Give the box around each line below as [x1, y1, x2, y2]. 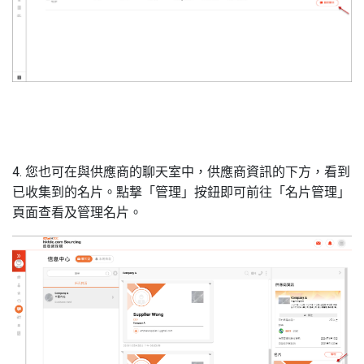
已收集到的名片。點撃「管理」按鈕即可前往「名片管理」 [12, 184, 350, 201]
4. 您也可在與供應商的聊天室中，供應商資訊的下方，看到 [12, 164, 350, 180]
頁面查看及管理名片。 [12, 205, 142, 221]
